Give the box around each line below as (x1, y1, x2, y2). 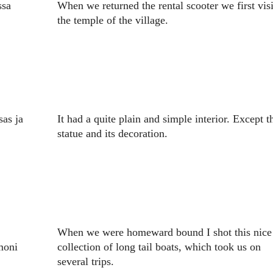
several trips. (57, 255, 114, 268)
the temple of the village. (57, 14, 168, 27)
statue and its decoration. (57, 127, 168, 140)
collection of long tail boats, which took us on (57, 241, 261, 253)
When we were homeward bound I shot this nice (57, 226, 272, 239)
